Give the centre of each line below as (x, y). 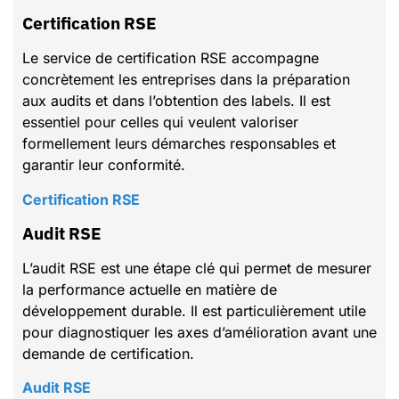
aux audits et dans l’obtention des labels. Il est (176, 101)
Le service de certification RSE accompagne (171, 58)
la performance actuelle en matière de (150, 290)
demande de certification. (108, 354)
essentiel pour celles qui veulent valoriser (160, 122)
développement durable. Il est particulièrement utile (194, 311)
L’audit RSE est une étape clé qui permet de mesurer (197, 269)
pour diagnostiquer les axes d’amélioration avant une (199, 333)
